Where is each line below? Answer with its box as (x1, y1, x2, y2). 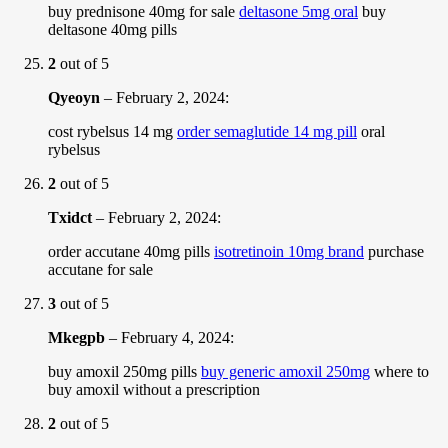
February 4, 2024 (121, 328, 230, 346)
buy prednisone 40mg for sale (48, 2, 239, 20)
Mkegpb (48, 328, 105, 346)
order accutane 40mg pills (48, 242, 214, 260)
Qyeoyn (48, 88, 100, 106)
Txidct (48, 208, 92, 226)
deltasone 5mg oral (239, 2, 358, 20)
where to (370, 362, 429, 380)
